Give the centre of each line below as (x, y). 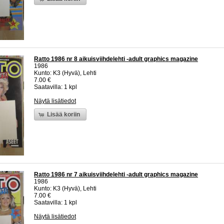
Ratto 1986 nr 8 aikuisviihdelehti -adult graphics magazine (116, 59)
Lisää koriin (64, 114)
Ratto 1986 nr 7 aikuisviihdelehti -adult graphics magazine (116, 175)
